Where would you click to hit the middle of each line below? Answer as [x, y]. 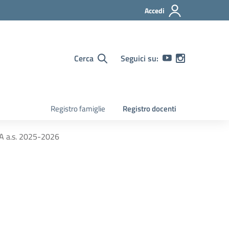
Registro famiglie [78, 109]
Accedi [155, 10]
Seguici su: [140, 58]
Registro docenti [150, 109]
